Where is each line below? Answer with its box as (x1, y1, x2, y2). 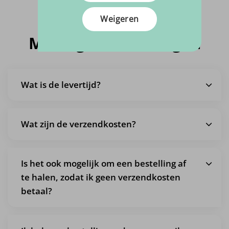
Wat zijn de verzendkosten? (21, 118, 136, 130)
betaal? (21, 185, 53, 197)
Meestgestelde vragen (28, 32, 201, 54)
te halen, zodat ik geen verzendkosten (21, 171, 181, 184)
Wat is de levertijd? (21, 79, 101, 91)
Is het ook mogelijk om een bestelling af (21, 157, 187, 170)
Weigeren (100, 13, 139, 25)
